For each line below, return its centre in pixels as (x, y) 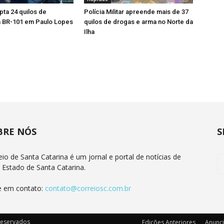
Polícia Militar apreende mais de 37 (136, 12)
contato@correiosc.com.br (88, 188)
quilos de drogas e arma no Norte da (138, 22)
